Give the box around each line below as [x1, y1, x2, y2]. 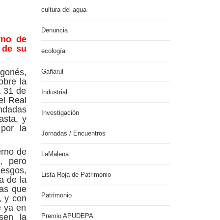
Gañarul [41, 68, 63, 75]
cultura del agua [41, 6, 86, 13]
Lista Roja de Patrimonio [41, 171, 111, 178]
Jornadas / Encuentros [41, 130, 106, 137]
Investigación [41, 109, 79, 116]
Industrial [41, 88, 67, 96]
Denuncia [41, 27, 68, 34]
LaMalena [41, 150, 69, 158]
